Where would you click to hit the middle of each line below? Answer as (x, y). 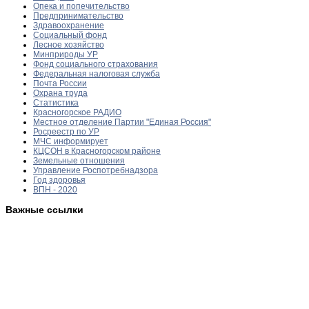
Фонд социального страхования (96, 64)
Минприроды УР (66, 54)
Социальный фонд (70, 35)
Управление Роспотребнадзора (96, 170)
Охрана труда (60, 93)
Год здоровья (59, 180)
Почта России (60, 83)
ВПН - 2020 (55, 189)
